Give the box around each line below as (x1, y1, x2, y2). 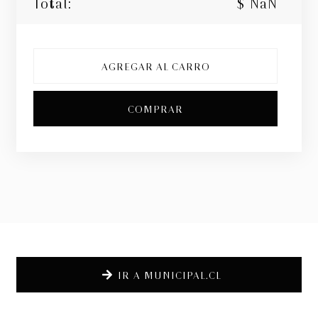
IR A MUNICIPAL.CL (118, 267, 221, 281)
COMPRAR (128, 101, 183, 115)
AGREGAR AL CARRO (101, 58, 210, 72)
